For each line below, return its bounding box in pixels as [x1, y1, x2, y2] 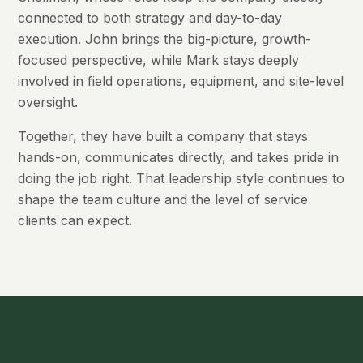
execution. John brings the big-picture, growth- [18, 30, 312, 47]
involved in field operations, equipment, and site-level [18, 72, 344, 89]
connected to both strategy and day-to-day [18, 9, 283, 26]
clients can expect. [18, 211, 133, 228]
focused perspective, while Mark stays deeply [18, 51, 300, 68]
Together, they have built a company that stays [18, 127, 309, 144]
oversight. [18, 93, 79, 110]
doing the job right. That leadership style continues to [18, 169, 345, 186]
